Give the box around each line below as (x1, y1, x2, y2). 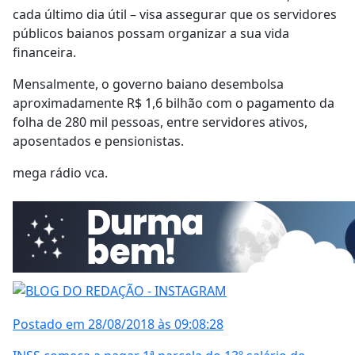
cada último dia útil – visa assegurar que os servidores (13, 5, 337, 23)
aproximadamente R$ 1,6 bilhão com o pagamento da (13, 94, 334, 112)
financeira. (13, 43, 76, 61)
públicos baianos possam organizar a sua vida (13, 24, 289, 42)
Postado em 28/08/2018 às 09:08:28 (13, 315, 223, 334)
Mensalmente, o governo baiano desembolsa (13, 74, 284, 93)
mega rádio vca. (13, 163, 108, 181)
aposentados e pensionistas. (13, 132, 184, 150)
